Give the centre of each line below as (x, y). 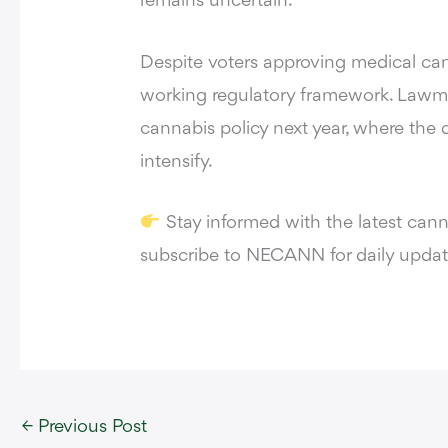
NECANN (283, 256)
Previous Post (90, 426)
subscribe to (191, 256)
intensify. (177, 161)
